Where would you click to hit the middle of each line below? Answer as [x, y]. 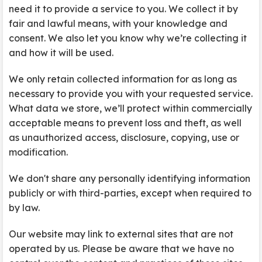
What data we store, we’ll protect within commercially [130, 108]
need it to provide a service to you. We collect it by [123, 9]
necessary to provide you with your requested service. [131, 94]
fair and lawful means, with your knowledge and [118, 23]
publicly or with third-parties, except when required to [130, 193]
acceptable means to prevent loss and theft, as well [125, 123]
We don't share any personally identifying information [130, 178]
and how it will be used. [61, 53]
